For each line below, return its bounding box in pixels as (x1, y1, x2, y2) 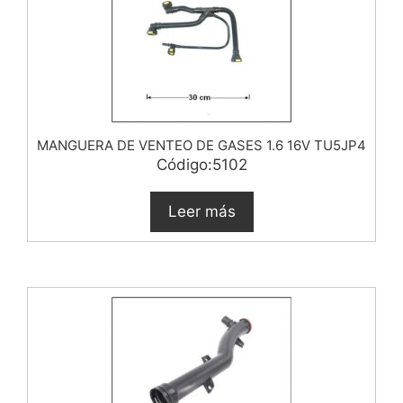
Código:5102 (156, 155, 247, 174)
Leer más (167, 201, 236, 220)
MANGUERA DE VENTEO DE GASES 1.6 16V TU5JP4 (37, 136, 366, 154)
